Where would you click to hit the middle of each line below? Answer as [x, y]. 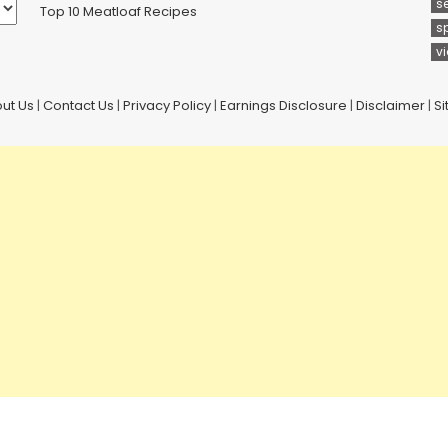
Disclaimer [390, 105]
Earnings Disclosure [283, 105]
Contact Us [78, 105]
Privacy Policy [166, 105]
